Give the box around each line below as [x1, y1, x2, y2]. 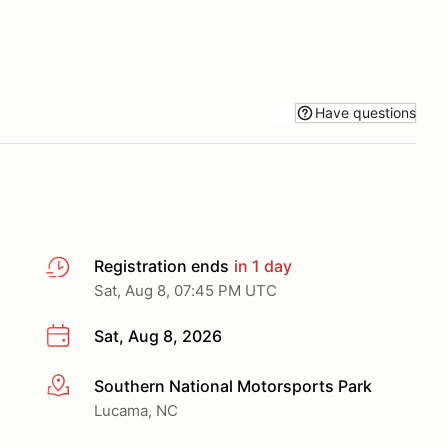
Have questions [315, 103, 416, 121]
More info [45, 376, 118, 397]
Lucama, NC [94, 400, 178, 420]
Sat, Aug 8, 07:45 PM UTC [94, 281, 277, 300]
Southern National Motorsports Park [94, 375, 372, 396]
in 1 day [230, 256, 292, 276]
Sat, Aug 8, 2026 [94, 326, 222, 346]
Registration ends [94, 256, 229, 276]
